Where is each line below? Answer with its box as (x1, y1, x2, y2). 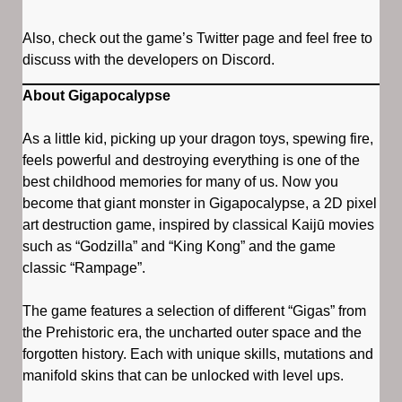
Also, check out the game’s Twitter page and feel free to (22, 30, 372, 46)
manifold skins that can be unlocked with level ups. (22, 367, 344, 383)
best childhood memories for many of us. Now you (22, 173, 338, 189)
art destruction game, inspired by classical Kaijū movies (22, 216, 374, 232)
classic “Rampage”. (22, 259, 145, 275)
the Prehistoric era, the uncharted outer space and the (22, 324, 362, 340)
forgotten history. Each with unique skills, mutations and (22, 345, 373, 362)
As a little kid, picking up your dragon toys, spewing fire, (22, 130, 373, 146)
